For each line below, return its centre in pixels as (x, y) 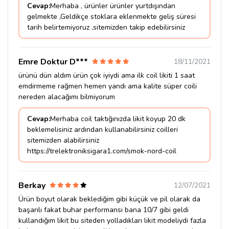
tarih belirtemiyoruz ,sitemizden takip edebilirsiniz (106, 27)
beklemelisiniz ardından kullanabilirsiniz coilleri (102, 129)
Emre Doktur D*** (53, 62)
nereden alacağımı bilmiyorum (67, 97)
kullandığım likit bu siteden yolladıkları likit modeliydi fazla (112, 220)
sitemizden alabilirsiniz (63, 140)
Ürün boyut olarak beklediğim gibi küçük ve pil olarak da (109, 199)
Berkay (32, 185)
